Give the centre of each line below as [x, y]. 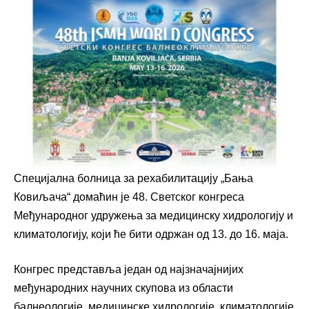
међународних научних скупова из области [123, 288]
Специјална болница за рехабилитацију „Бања [133, 178]
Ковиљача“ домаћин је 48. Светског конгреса [129, 197]
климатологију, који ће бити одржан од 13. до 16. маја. [151, 234]
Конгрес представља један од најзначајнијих [129, 269]
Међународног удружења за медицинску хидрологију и [153, 215]
